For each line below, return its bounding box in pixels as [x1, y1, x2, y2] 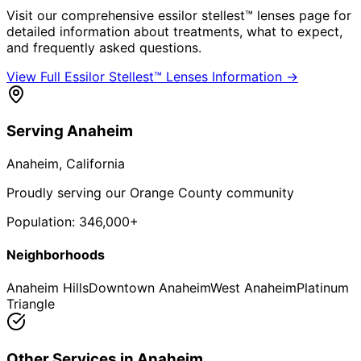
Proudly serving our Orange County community [6, 184, 294, 201]
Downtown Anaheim [89, 280, 210, 297]
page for [295, 6, 351, 23]
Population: [6, 213, 79, 230]
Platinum [297, 280, 349, 297]
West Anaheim [210, 280, 297, 297]
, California [59, 155, 125, 172]
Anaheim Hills [6, 280, 89, 297]
